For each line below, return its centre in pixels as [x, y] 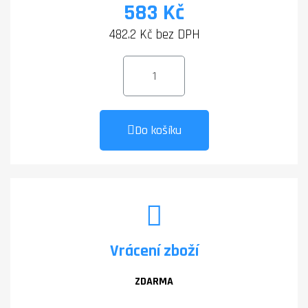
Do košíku [158, 130]
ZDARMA [154, 281]
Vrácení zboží [154, 251]
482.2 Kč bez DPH [154, 34]
